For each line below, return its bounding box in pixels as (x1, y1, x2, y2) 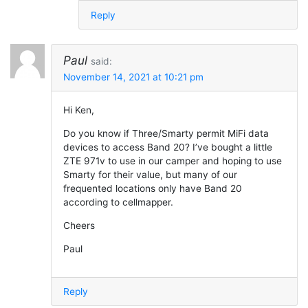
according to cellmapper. (63, 197, 173, 208)
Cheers (63, 219, 95, 231)
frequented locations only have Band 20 (63, 183, 242, 195)
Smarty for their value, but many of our (63, 169, 237, 181)
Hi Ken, (63, 104, 94, 116)
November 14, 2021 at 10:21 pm (63, 71, 203, 82)
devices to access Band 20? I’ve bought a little (63, 142, 272, 153)
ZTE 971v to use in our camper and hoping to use (63, 155, 282, 167)
